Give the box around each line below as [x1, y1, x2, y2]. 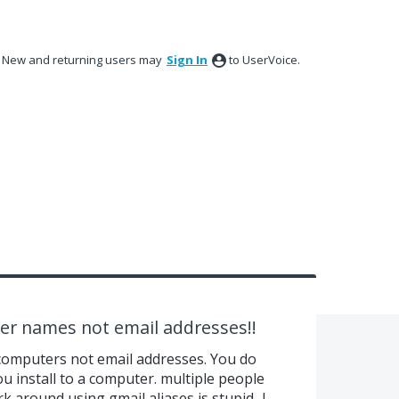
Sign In [167, 52, 208, 68]
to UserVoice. [229, 52, 300, 68]
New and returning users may [2, 52, 165, 68]
